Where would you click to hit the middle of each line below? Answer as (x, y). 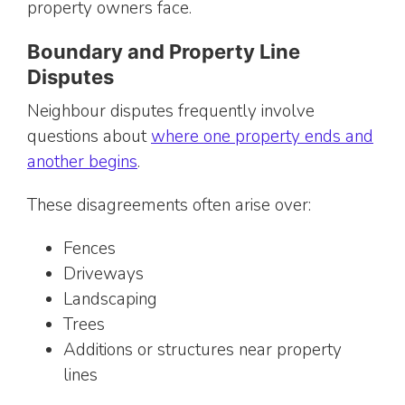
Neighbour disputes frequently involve (171, 112)
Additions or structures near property (202, 350)
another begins (82, 162)
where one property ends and (262, 137)
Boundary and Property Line (164, 52)
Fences (89, 249)
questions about (89, 137)
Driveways (104, 274)
